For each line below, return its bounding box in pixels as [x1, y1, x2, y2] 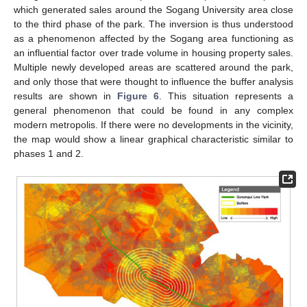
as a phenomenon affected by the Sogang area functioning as [14, 32, 293, 44]
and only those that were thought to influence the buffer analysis [14, 75, 293, 87]
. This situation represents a [159, 90, 293, 101]
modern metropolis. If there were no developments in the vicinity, [14, 119, 293, 130]
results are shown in [14, 90, 117, 101]
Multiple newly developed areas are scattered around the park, [14, 61, 293, 73]
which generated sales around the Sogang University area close [14, 3, 293, 15]
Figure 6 [117, 90, 159, 101]
